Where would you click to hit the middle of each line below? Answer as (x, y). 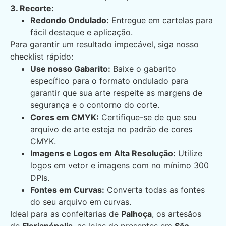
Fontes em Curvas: (67, 190)
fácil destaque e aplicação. (81, 33)
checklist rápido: (42, 57)
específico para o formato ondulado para (109, 81)
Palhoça (136, 214)
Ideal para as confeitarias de (66, 214)
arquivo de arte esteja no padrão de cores (111, 129)
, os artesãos (177, 214)
